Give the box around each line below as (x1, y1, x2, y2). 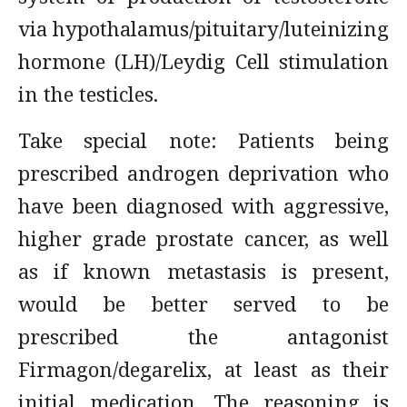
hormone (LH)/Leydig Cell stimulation (18, 47, 389, 74)
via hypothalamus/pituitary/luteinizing (18, 15, 389, 42)
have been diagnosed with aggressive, (18, 192, 389, 219)
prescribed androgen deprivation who (18, 159, 389, 186)
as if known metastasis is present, (18, 257, 389, 284)
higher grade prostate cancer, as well (18, 224, 389, 252)
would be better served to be (18, 290, 389, 317)
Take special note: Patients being (18, 126, 389, 154)
